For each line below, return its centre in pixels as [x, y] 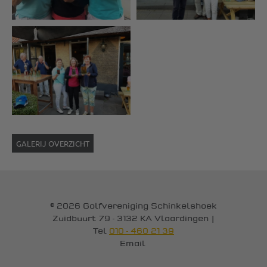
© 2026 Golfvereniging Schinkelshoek [133, 206]
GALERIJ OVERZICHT [53, 143]
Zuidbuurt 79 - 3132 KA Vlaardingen [131, 218]
